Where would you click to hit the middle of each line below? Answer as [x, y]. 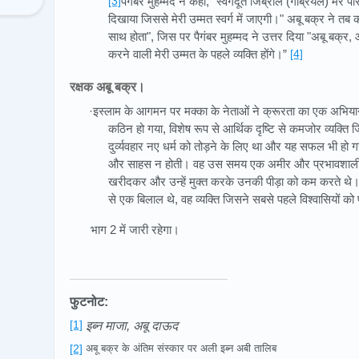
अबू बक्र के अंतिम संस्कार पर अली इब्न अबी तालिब [179, 348]
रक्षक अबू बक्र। [107, 87]
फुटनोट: [89, 301]
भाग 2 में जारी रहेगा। [135, 230]
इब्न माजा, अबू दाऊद [132, 325]
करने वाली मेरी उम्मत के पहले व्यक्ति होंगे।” [199, 54]
